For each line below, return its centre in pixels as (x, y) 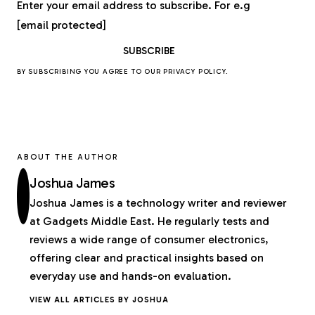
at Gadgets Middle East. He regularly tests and (150, 221)
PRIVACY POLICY (194, 72)
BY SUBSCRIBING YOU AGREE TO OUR (90, 72)
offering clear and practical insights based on (147, 258)
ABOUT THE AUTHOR (68, 157)
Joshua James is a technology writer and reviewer (159, 203)
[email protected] (62, 25)
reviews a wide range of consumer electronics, (149, 240)
